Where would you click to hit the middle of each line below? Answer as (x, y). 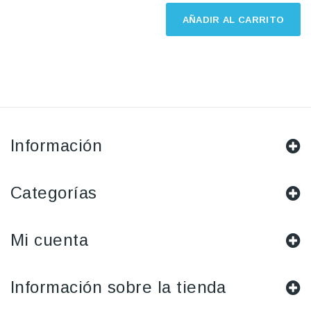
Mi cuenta (50, 240)
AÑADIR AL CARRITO (233, 20)
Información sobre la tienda (118, 287)
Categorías (54, 193)
